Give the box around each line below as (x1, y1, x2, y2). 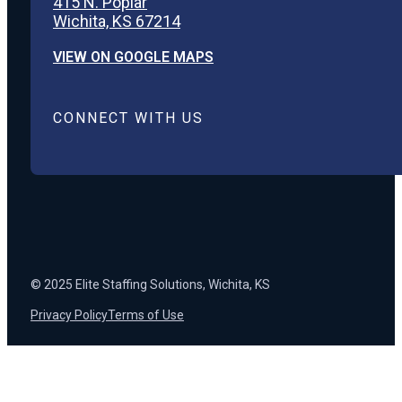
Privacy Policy (31, 308, 108, 323)
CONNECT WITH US (53, 109, 204, 127)
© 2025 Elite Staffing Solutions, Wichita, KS (31, 277, 270, 293)
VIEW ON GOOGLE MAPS (53, 48, 214, 66)
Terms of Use (108, 308, 184, 323)
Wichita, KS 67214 (53, 12, 180, 31)
